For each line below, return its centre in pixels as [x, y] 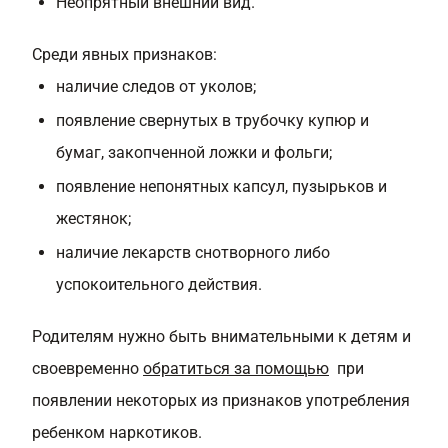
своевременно [87, 368]
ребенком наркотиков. [117, 432]
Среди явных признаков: [124, 54]
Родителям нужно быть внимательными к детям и [221, 336]
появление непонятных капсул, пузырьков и [221, 186]
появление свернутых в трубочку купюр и [212, 120]
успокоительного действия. [159, 284]
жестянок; [93, 218]
